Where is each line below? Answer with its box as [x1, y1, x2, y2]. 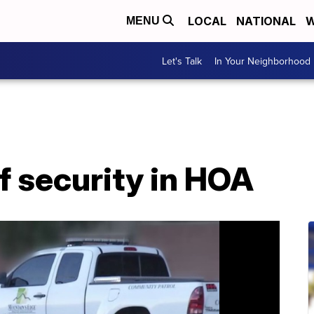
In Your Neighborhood [214, 53, 310, 68]
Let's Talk [162, 53, 202, 68]
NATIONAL [236, 14, 296, 28]
